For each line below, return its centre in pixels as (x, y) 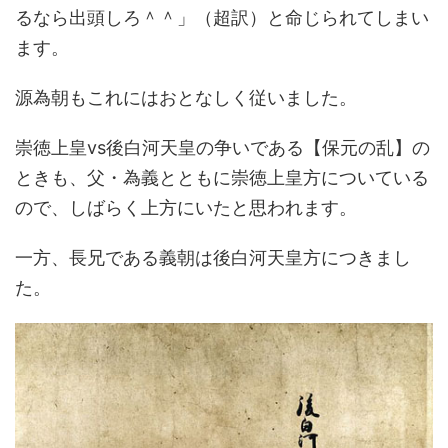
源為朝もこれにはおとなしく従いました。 (186, 97)
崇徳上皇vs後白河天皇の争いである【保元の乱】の (222, 147)
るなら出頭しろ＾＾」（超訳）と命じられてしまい (222, 17)
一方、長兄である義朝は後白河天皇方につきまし (213, 257)
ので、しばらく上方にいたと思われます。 (186, 207)
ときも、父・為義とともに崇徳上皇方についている (222, 177)
